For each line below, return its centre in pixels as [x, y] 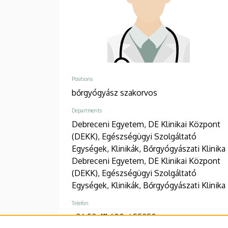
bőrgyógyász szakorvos [115, 92]
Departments [87, 110]
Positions [82, 79]
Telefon [80, 203]
